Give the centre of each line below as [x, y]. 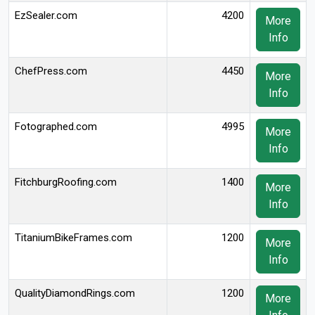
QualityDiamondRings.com [75, 293]
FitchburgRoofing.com [66, 182]
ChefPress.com [51, 71]
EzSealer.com [46, 15]
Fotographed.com [56, 127]
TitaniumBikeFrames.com [73, 238]
